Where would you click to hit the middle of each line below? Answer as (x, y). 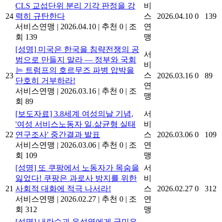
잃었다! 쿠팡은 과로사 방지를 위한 (76, 178)
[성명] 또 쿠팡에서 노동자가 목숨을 (77, 168)
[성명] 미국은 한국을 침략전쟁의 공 (77, 50)
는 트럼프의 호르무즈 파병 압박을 (75, 70)
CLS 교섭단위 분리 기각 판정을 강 (75, 6)
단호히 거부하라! (45, 81)
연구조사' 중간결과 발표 (58, 135)
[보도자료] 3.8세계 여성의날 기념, (74, 114)
